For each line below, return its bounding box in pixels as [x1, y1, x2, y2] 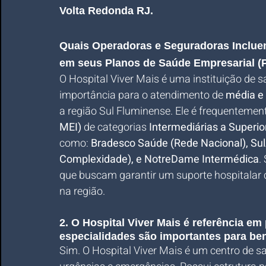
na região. [59, 183, 105, 199]
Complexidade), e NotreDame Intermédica [59, 151, 259, 167]
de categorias [81, 119, 149, 135]
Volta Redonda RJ [59, 5, 150, 17]
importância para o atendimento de [59, 87, 226, 103]
